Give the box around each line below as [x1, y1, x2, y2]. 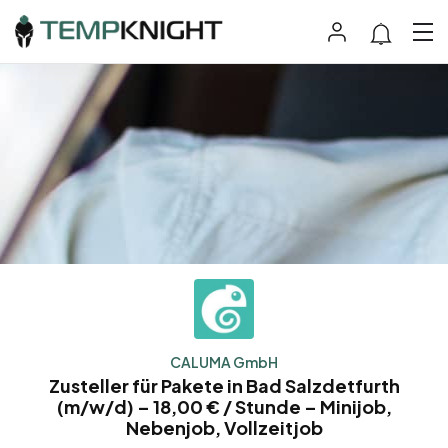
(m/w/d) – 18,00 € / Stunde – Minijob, [56, 395, 392, 419]
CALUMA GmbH [170, 353, 278, 372]
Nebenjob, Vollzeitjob [125, 416, 323, 440]
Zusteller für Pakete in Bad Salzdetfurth [48, 374, 400, 398]
